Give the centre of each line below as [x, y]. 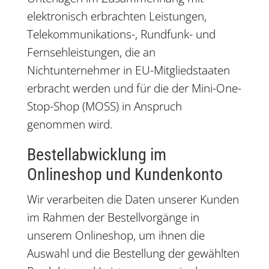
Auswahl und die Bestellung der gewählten [133, 253]
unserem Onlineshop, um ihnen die [116, 235]
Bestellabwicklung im [96, 155]
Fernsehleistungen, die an [91, 52]
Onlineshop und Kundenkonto [125, 174]
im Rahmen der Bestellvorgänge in [113, 217]
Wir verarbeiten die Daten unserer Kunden [133, 199]
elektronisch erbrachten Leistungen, [116, 16]
